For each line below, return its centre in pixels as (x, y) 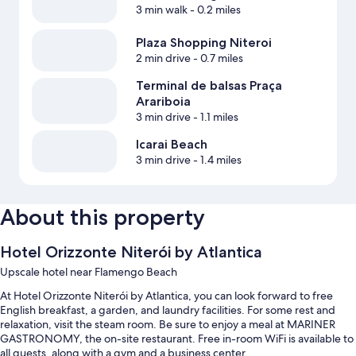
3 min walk (161, 10)
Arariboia (163, 102)
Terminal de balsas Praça (209, 86)
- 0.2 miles (214, 10)
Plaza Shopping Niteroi (203, 43)
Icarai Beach (171, 144)
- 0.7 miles (217, 58)
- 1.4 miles (216, 159)
